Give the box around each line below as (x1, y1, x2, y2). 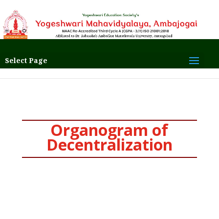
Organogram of (50, 119, 169, 140)
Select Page (5, 56, 47, 65)
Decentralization (46, 134, 173, 155)
